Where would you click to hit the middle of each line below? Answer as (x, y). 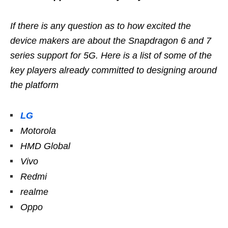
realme (34, 192)
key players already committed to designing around (113, 70)
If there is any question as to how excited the (101, 26)
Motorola (38, 131)
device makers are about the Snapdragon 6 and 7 (111, 40)
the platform (34, 85)
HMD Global (45, 146)
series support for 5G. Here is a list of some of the (111, 55)
